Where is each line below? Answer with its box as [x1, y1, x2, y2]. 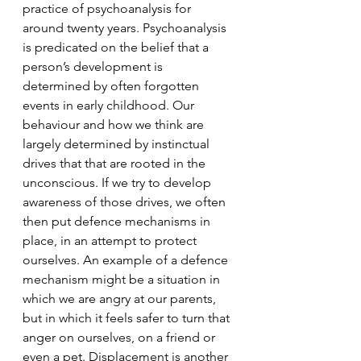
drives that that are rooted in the [23, 155, 209, 171]
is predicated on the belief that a [23, 39, 212, 55]
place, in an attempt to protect [23, 232, 200, 248]
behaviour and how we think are [23, 116, 207, 132]
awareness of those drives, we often [23, 193, 229, 210]
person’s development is [23, 58, 166, 74]
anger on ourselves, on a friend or [23, 329, 218, 345]
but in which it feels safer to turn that [23, 309, 233, 326]
